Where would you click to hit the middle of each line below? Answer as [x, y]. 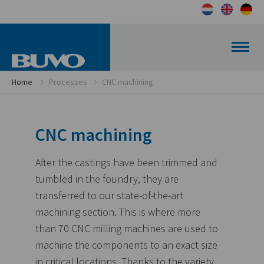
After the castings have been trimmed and [126, 162]
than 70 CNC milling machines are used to [127, 228]
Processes [68, 82]
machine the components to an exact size [126, 245]
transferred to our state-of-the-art [109, 195]
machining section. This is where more [118, 212]
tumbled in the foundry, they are [107, 179]
